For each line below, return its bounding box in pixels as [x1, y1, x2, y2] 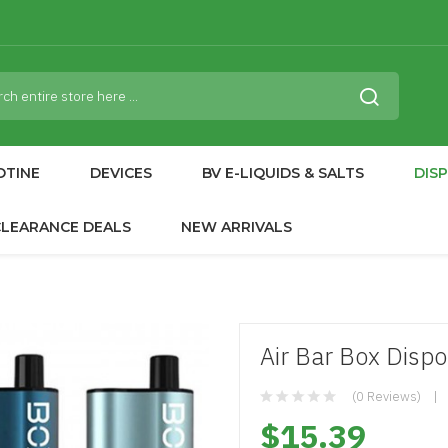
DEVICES [90, 164, 152, 182]
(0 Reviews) [352, 388, 421, 405]
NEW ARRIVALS [181, 218, 292, 236]
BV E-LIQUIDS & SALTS [202, 164, 364, 182]
